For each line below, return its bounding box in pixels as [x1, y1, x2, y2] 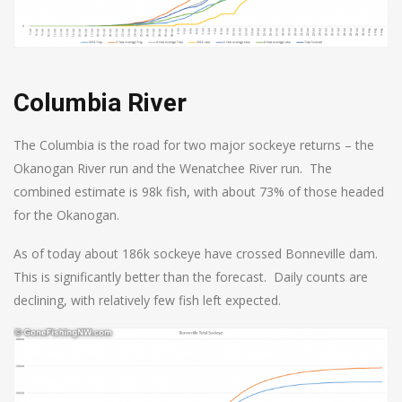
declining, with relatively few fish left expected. [13, 291, 281, 309]
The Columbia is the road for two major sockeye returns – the [13, 135, 374, 153]
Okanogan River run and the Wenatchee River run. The [13, 159, 332, 177]
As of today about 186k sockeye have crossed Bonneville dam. [13, 244, 381, 262]
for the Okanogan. [13, 205, 119, 223]
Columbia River [13, 87, 187, 118]
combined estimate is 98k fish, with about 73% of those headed [13, 182, 384, 200]
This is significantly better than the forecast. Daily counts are [13, 267, 368, 285]
